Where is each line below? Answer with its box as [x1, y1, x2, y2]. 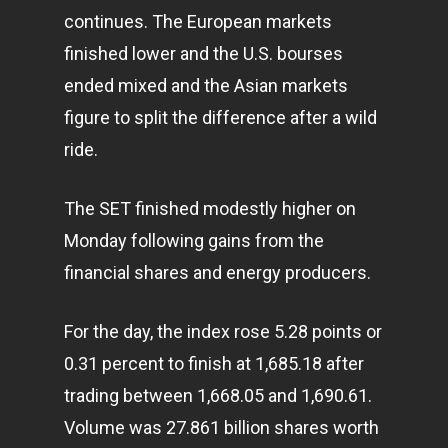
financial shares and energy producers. [64, 262, 371, 283]
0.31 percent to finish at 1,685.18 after [64, 353, 364, 374]
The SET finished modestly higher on [64, 198, 356, 219]
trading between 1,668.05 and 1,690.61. [64, 385, 372, 406]
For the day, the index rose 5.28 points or [64, 321, 382, 342]
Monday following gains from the [64, 230, 324, 251]
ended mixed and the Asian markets [64, 75, 348, 96]
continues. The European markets [64, 11, 332, 32]
